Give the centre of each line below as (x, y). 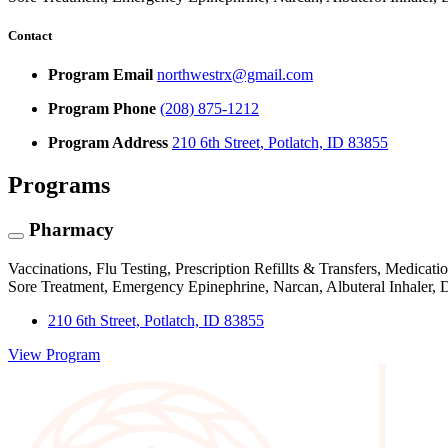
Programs (59, 185)
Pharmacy (69, 229)
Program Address (108, 143)
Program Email (100, 75)
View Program (54, 354)
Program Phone (102, 109)
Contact (30, 35)
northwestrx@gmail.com (235, 75)
